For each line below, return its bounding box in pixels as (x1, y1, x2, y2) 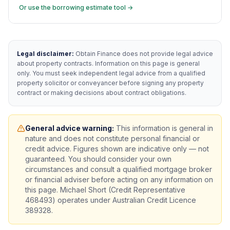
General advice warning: (25, 124, 114, 132)
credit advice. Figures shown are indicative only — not (25, 144, 209, 153)
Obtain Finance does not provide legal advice (74, 50, 213, 57)
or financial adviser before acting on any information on (25, 175, 213, 184)
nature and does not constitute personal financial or (25, 134, 200, 143)
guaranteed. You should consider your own (25, 155, 171, 163)
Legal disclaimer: (17, 50, 74, 57)
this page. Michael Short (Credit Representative (25, 185, 185, 194)
